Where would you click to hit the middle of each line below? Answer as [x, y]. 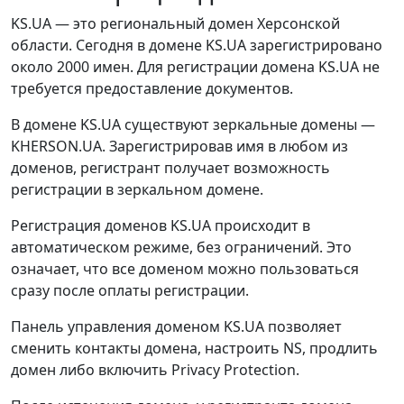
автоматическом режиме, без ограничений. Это [181, 247]
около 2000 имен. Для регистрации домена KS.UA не [195, 66]
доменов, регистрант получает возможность [170, 167]
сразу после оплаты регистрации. [130, 290]
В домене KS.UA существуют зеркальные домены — [193, 124]
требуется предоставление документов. [152, 88]
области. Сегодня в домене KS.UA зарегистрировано [197, 45]
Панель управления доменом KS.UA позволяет [176, 326]
